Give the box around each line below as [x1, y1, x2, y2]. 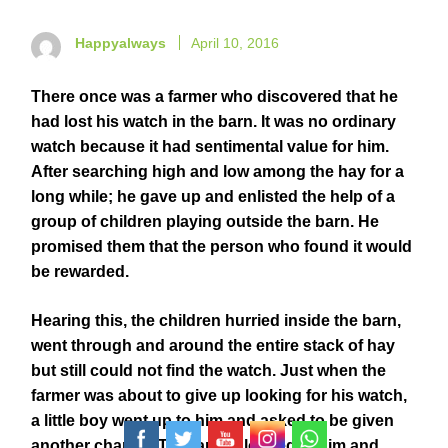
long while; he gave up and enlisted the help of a [31, 188, 395, 205]
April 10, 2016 [191, 35, 279, 51]
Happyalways [75, 35, 166, 51]
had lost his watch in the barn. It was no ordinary [31, 113, 396, 130]
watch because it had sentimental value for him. [31, 138, 389, 155]
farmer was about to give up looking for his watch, [31, 387, 407, 404]
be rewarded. [31, 263, 129, 280]
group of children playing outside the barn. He [31, 213, 379, 230]
